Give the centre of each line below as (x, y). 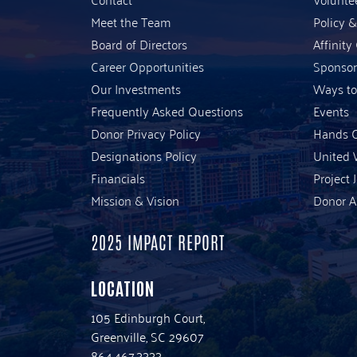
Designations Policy (144, 155)
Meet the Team (131, 21)
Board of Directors (139, 43)
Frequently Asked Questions (167, 110)
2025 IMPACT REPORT (158, 241)
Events (331, 110)
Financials (118, 177)
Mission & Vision (135, 200)
